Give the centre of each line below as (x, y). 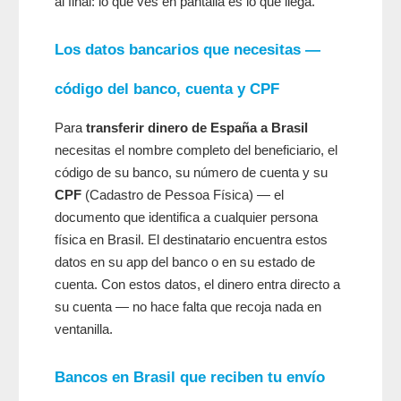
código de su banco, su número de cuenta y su (191, 173)
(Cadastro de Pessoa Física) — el (183, 195)
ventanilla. (84, 329)
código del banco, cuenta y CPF (167, 90)
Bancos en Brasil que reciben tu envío (190, 378)
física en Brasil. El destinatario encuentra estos (191, 240)
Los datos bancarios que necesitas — (188, 50)
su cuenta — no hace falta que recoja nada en (188, 307)
